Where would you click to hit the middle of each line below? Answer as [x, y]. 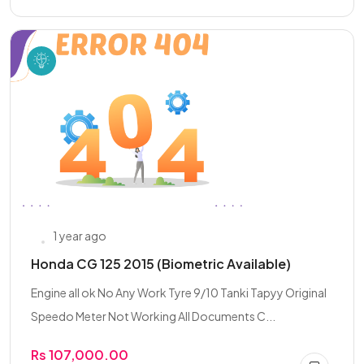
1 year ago [80, 236]
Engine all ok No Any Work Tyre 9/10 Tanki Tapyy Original [179, 292]
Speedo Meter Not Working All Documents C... [153, 316]
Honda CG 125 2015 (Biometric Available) [161, 264]
